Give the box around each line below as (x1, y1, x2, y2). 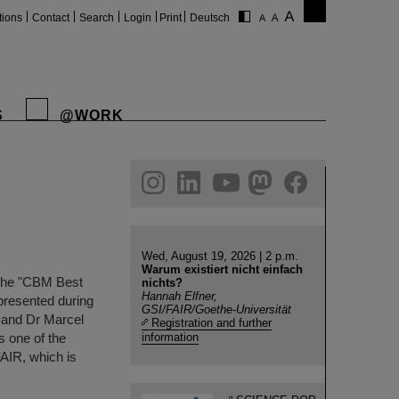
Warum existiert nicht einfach (142, 263, 303, 276)
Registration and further (151, 316, 272, 330)
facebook (106, 170, 158, 184)
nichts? (142, 276, 183, 289)
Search (79, 12, 114, 24)
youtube (35, 170, 80, 184)
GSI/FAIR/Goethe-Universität (142, 303, 291, 316)
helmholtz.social (70, 170, 160, 184)
